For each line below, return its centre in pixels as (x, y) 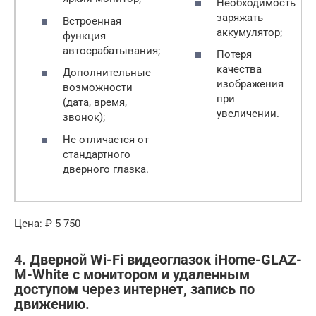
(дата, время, (95, 103)
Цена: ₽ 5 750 (47, 224)
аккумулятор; (249, 32)
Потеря (234, 55)
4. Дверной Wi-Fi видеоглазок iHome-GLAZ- (158, 260)
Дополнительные (107, 73)
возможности (98, 88)
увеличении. (248, 114)
